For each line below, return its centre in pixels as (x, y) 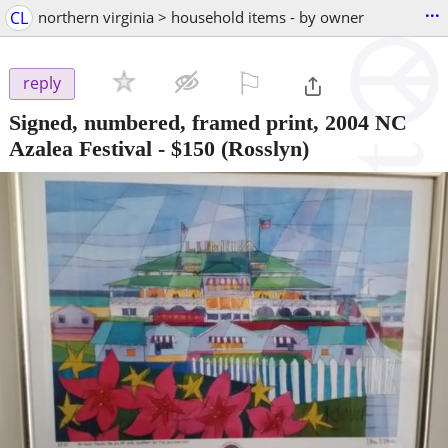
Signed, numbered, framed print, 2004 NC (208, 122)
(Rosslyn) (262, 148)
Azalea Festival (80, 148)
